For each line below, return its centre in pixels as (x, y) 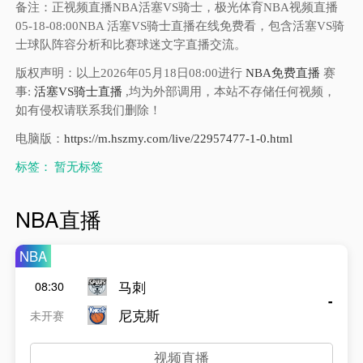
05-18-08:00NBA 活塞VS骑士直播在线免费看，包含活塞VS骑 (180, 26)
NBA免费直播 (283, 73)
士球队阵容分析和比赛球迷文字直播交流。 (131, 45)
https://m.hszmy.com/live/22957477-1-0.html (179, 138)
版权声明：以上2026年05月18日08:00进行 (131, 73)
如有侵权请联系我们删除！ (89, 111)
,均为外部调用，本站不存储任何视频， (229, 92)
